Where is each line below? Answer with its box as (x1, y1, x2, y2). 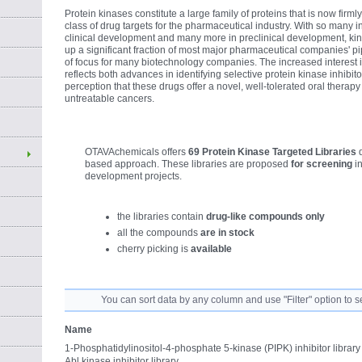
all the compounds (117, 227, 201, 238)
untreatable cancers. (65, 93, 155, 104)
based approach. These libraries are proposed (85, 158, 292, 170)
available (191, 243, 233, 255)
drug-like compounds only (206, 211, 326, 222)
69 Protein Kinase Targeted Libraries (188, 146, 360, 158)
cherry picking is (117, 243, 192, 255)
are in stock (200, 227, 255, 238)
